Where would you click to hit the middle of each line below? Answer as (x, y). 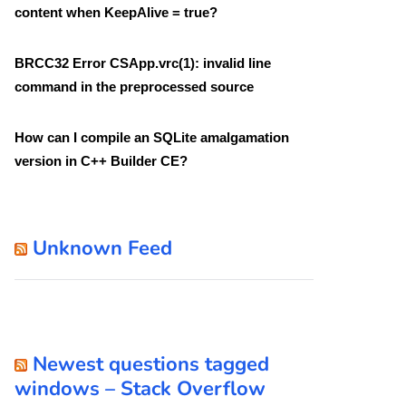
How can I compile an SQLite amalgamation (152, 137)
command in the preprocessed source (134, 86)
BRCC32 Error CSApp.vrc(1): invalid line (143, 63)
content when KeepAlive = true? (116, 12)
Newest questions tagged (151, 364)
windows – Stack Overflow (140, 388)
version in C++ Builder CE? (101, 160)
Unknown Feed (102, 248)
